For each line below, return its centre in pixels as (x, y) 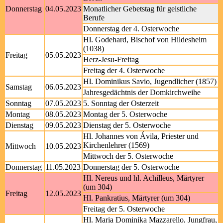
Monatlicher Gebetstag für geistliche (140, 9)
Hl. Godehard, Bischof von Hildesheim (145, 40)
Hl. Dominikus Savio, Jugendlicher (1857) (150, 81)
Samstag (19, 87)
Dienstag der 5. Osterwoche (127, 125)
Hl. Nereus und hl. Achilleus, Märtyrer (144, 178)
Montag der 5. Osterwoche (125, 114)
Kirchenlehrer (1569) (116, 145)
